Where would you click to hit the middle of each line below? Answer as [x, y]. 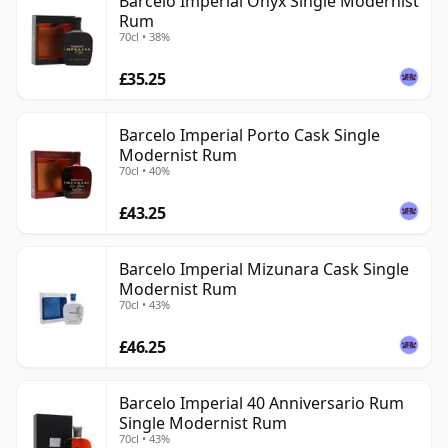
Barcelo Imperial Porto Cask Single [249, 135]
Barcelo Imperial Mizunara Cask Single [264, 269]
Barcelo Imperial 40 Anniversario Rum [261, 403]
